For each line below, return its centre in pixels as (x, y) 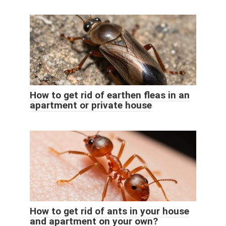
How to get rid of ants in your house (109, 211)
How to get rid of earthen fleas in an (110, 95)
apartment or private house (91, 105)
